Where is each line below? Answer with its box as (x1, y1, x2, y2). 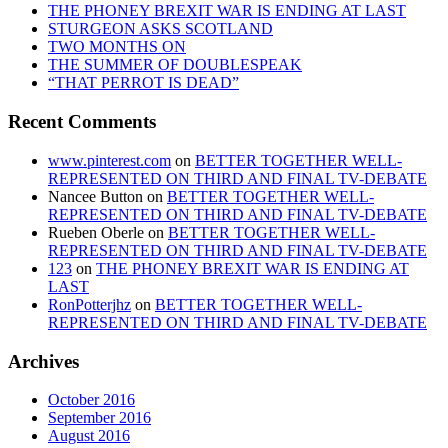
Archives (8, 350, 79, 372)
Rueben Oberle (48, 223, 144, 241)
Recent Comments (8, 111, 156, 133)
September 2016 (48, 409, 151, 427)
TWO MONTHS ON (48, 38, 186, 56)
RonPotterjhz (48, 295, 131, 313)
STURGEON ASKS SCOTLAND (48, 20, 273, 38)
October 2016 (48, 391, 135, 409)
